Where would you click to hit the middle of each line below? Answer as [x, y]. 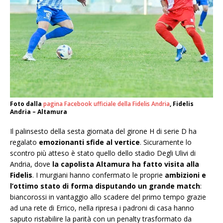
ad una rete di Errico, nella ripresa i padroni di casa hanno [102, 208]
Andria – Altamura [39, 112]
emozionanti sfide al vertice [89, 142]
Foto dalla [27, 104]
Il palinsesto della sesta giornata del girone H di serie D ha [103, 131]
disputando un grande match [148, 186]
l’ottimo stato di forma [52, 186]
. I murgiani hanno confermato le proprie [99, 175]
